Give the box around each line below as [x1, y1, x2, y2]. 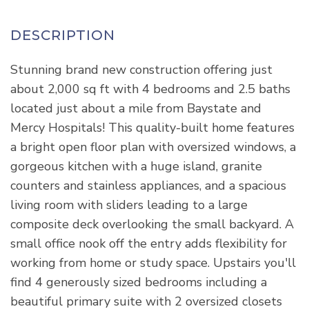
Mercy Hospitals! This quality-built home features [10, 119, 295, 137]
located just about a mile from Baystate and [10, 100, 261, 117]
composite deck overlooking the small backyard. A [10, 216, 294, 233]
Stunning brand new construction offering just [10, 61, 272, 79]
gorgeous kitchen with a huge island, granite [10, 158, 262, 175]
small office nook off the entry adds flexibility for [10, 235, 287, 252]
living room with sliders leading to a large [10, 197, 248, 214]
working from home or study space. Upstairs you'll [10, 255, 296, 272]
